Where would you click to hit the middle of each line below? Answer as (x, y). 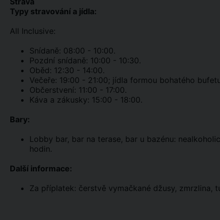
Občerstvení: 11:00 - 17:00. (78, 90)
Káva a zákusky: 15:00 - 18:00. (88, 100)
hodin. (41, 149)
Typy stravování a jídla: (53, 11)
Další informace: (41, 168)
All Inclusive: (33, 31)
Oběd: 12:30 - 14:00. (67, 70)
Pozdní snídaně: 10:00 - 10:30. (85, 60)
